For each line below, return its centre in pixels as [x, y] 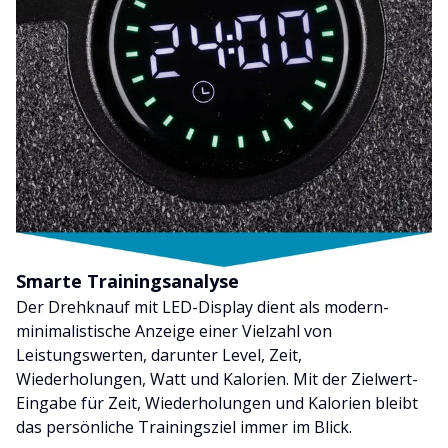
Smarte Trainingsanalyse [127, 281]
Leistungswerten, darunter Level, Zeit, [159, 355]
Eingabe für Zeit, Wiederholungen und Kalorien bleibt [217, 403]
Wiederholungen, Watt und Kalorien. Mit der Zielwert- [217, 379]
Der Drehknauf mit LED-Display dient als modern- [202, 307]
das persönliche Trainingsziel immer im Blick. [184, 427]
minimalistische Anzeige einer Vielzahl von [174, 331]
